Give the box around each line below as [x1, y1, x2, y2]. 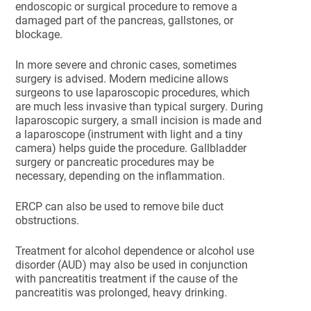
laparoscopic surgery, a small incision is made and [15, 114, 262, 127]
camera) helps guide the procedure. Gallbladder [15, 142, 247, 155]
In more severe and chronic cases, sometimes [15, 58, 237, 72]
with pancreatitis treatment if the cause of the [15, 272, 238, 285]
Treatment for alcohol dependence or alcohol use [15, 244, 255, 258]
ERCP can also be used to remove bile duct [15, 200, 224, 213]
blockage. [15, 28, 63, 41]
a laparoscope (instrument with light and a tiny [15, 128, 244, 141]
